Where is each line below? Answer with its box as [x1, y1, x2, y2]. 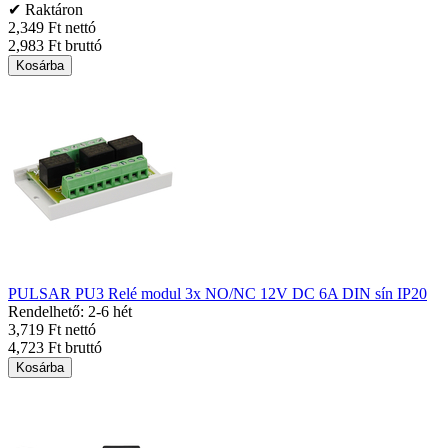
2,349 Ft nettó [8, 19, 96, 36]
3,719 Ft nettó [8, 321, 96, 338]
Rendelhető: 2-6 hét [8, 303, 132, 320]
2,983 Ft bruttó [8, 37, 102, 54]
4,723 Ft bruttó [8, 339, 102, 356]
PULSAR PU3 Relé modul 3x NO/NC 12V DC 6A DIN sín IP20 [8, 285, 427, 302]
